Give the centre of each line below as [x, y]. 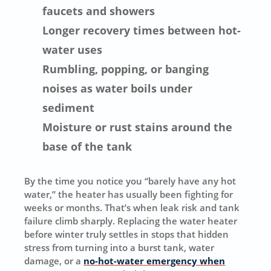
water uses [73, 49]
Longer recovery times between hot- [142, 30]
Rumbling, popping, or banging [126, 69]
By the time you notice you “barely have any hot [130, 181]
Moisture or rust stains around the [138, 127]
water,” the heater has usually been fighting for [129, 194]
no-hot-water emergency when [155, 260]
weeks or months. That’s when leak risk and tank [132, 207]
